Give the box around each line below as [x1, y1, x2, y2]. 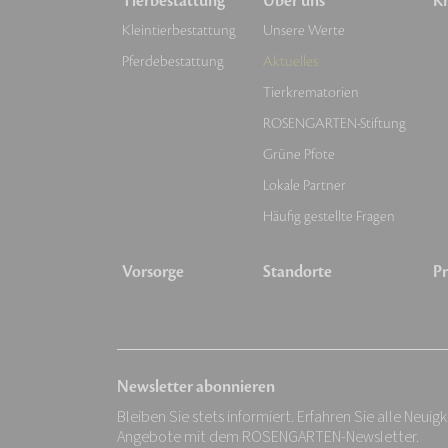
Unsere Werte [262, 21, 345, 40]
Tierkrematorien [262, 83, 359, 102]
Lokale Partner [262, 176, 346, 195]
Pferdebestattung [122, 52, 224, 71]
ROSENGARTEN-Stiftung [262, 114, 406, 133]
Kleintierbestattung [122, 21, 236, 40]
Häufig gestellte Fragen [262, 207, 395, 226]
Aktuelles [262, 52, 318, 71]
